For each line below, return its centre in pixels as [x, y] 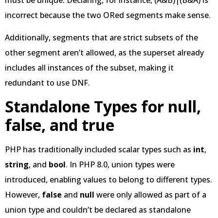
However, [23, 195]
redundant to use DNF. [47, 82]
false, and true [60, 125]
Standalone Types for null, [103, 107]
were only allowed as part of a [151, 195]
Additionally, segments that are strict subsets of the [101, 37]
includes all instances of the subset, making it [89, 67]
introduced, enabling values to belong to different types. [109, 180]
